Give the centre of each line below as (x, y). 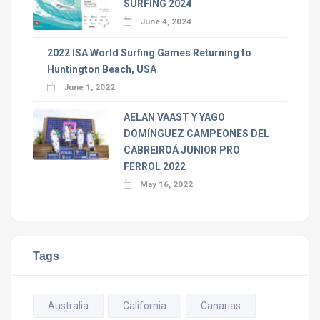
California (145, 305)
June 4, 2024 (164, 21)
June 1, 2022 (88, 87)
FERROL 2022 (154, 166)
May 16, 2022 (165, 184)
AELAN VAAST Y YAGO (174, 117)
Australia (68, 305)
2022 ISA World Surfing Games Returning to (149, 52)
